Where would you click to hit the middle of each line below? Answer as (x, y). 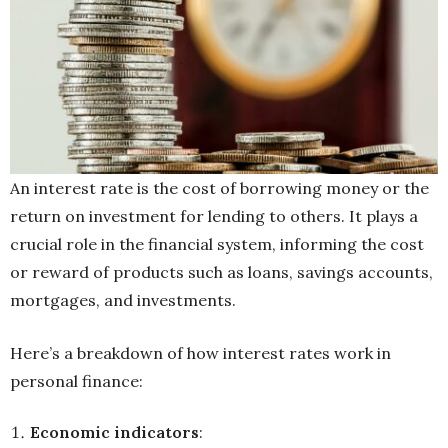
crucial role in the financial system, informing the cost (217, 244)
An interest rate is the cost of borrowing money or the (219, 188)
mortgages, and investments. (123, 300)
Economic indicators (114, 432)
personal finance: (78, 381)
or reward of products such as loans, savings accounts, (221, 272)
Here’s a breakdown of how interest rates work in (200, 353)
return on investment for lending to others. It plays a (214, 216)
